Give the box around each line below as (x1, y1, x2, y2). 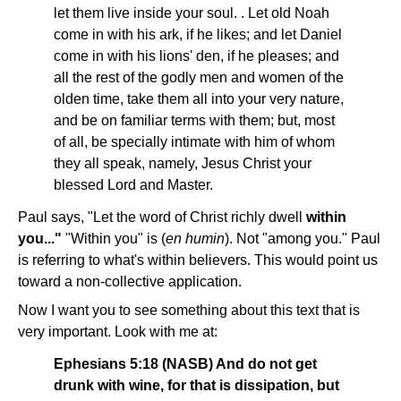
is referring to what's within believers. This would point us (18, 252, 378, 269)
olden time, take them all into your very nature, (54, 91, 344, 107)
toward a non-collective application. (18, 274, 242, 290)
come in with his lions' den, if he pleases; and (54, 48, 339, 64)
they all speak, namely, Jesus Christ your (54, 156, 311, 172)
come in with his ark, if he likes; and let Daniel (54, 27, 342, 43)
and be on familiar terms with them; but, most (54, 113, 335, 129)
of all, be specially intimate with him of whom (54, 134, 335, 150)
